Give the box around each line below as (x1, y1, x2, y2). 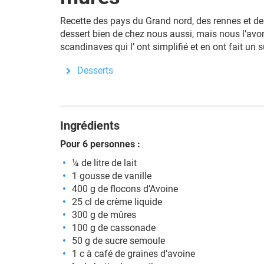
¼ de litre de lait (72, 157, 137, 169)
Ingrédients (60, 118, 120, 133)
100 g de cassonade (72, 222, 156, 233)
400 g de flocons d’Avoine (72, 183, 178, 194)
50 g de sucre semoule (72, 235, 165, 246)
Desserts (77, 65, 113, 76)
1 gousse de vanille (72, 170, 151, 181)
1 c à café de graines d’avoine (72, 248, 195, 259)
